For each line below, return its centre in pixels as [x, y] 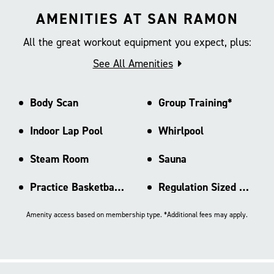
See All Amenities [133, 63]
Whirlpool [181, 131]
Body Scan [54, 102]
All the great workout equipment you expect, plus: [137, 42]
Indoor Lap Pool [66, 131]
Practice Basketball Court [119, 187]
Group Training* [195, 102]
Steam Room [59, 159]
